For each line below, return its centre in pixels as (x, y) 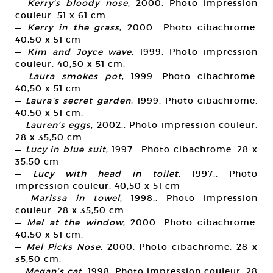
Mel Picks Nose (63, 247)
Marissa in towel (75, 198)
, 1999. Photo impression (195, 52)
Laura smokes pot (75, 76)
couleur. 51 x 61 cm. (62, 16)
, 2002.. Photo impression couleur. (174, 125)
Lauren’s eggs (58, 125)
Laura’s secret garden (78, 101)
